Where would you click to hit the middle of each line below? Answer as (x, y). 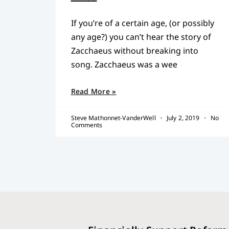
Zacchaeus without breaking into (134, 50)
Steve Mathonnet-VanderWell (114, 118)
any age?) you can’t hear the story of (141, 37)
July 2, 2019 (183, 118)
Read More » (94, 91)
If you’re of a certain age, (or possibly (142, 23)
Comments (87, 125)
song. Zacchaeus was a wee (124, 64)
